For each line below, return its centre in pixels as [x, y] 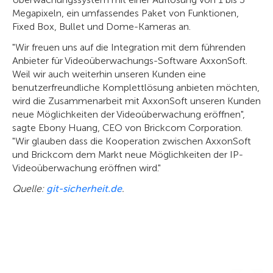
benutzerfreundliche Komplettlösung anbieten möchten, [136, 87]
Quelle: [29, 189]
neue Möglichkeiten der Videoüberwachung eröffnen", [129, 114]
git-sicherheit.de [84, 189]
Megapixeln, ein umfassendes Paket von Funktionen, [126, 13]
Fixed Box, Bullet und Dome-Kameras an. [101, 27]
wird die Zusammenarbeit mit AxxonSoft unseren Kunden [136, 101]
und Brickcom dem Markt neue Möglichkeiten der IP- [128, 154]
